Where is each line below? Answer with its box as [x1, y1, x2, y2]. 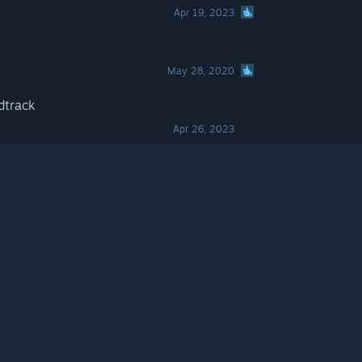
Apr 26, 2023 [173, 123, 235, 135]
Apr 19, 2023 [174, 6, 235, 19]
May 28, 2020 [167, 65, 235, 77]
